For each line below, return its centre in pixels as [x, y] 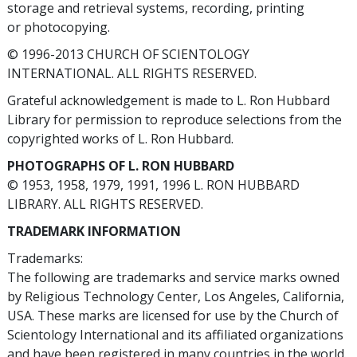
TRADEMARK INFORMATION [94, 231]
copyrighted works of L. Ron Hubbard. [120, 139]
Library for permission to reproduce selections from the [175, 120]
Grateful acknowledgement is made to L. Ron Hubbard [169, 100]
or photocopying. [59, 27]
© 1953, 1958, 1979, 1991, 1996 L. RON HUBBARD [153, 185]
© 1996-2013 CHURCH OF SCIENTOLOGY [128, 54]
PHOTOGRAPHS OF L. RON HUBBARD [121, 166]
